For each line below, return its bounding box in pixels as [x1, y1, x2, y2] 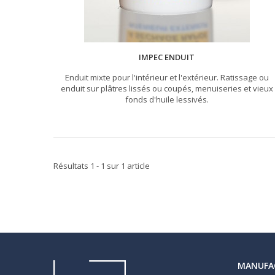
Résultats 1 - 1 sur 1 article [53, 160, 150, 171]
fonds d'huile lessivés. [125, 93, 209, 105]
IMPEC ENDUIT [139, 51, 195, 63]
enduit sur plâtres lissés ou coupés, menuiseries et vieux [60, 82, 273, 94]
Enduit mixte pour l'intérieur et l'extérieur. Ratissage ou [64, 71, 269, 83]
